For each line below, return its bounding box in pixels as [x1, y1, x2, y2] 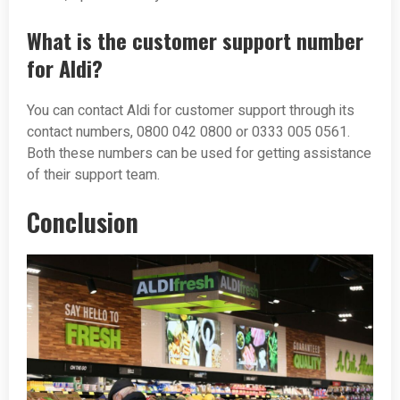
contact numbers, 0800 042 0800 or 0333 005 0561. [27, 121, 350, 144]
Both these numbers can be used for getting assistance [27, 143, 371, 165]
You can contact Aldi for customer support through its [27, 100, 354, 122]
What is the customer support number [27, 24, 363, 57]
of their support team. [27, 164, 160, 187]
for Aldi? [27, 52, 103, 85]
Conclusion [27, 204, 138, 241]
